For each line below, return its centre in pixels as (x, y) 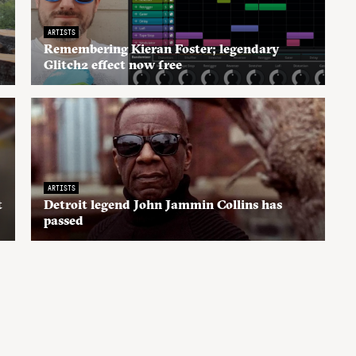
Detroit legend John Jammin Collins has (163, 204)
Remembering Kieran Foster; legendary (161, 48)
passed (64, 220)
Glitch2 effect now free (113, 64)
